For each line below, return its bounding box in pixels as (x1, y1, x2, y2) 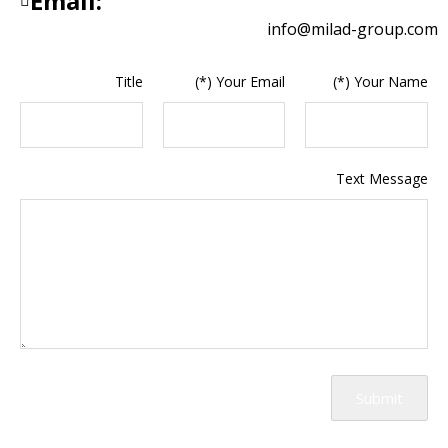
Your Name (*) (354, 71, 428, 91)
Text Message (336, 168, 428, 188)
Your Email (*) (216, 71, 286, 91)
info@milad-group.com (267, 17, 438, 40)
